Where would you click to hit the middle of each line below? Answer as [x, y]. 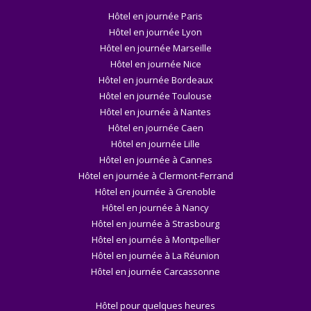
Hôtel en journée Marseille [155, 48]
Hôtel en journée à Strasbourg [155, 223]
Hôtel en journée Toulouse [155, 95]
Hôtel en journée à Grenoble [155, 191]
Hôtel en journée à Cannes [155, 159]
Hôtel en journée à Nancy [155, 207]
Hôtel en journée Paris [155, 16]
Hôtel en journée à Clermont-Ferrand [155, 175]
